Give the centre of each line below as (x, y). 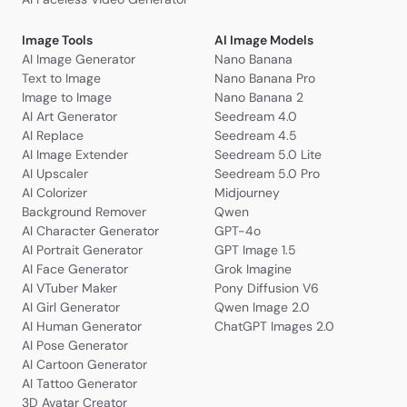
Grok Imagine (253, 269)
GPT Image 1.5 (255, 250)
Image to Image (67, 98)
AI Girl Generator (71, 308)
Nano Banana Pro (265, 79)
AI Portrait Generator (82, 250)
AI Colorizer (55, 193)
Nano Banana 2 (259, 98)
